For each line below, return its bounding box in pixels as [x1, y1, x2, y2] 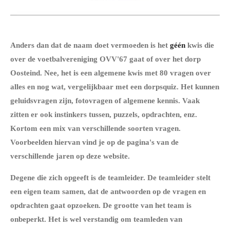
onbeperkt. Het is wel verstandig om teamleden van [10, 215, 182, 223]
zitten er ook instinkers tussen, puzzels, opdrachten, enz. [10, 110, 197, 119]
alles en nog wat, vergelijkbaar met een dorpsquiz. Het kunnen [10, 82, 219, 91]
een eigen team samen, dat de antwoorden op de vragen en [10, 187, 206, 196]
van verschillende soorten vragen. [66, 124, 181, 132]
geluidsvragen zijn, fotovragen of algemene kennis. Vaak [10, 96, 200, 105]
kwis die [185, 41, 214, 49]
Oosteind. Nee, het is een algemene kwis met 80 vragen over [10, 68, 211, 77]
